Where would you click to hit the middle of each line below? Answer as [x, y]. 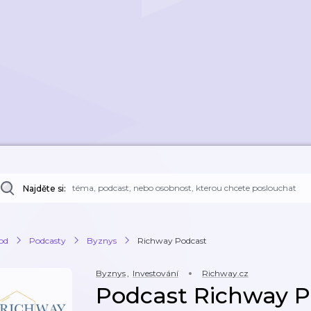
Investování [155, 273]
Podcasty [48, 240]
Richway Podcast [172, 240]
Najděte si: [44, 188]
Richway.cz [225, 273]
